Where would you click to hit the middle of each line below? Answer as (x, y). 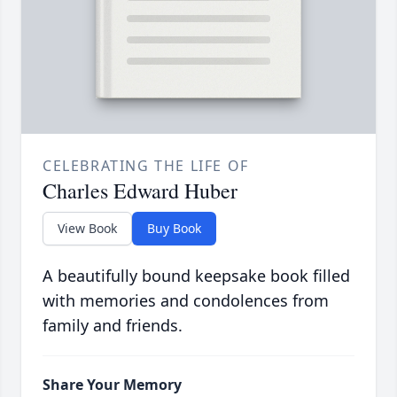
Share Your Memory (112, 384)
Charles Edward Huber (140, 190)
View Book (87, 228)
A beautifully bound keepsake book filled (196, 275)
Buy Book (174, 228)
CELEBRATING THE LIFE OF (146, 165)
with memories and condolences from (186, 300)
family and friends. (113, 325)
